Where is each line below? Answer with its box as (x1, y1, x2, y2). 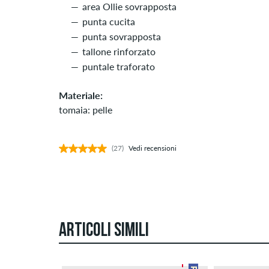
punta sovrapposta (82, 31, 161, 43)
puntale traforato (82, 61, 155, 73)
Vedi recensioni (128, 144, 177, 153)
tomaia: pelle (59, 104, 112, 116)
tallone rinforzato (82, 46, 156, 58)
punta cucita (82, 16, 135, 28)
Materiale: (59, 89, 103, 101)
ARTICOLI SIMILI (59, 222, 149, 241)
